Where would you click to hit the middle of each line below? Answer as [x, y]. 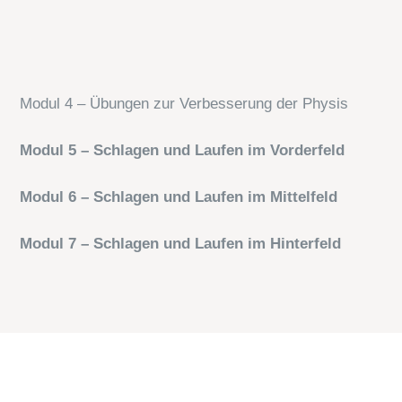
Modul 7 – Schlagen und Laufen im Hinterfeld [180, 243]
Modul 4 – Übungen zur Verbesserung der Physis [184, 103]
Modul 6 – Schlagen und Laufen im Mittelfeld [179, 197]
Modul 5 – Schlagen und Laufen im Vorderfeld [182, 150]
